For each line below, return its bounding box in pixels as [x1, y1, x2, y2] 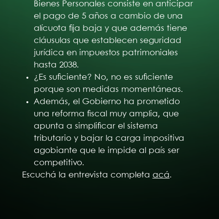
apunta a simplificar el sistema [34, 122, 158, 130]
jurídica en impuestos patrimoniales [34, 48, 178, 57]
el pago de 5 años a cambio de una [34, 12, 183, 20]
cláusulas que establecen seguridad [34, 36, 182, 44]
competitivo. [34, 158, 85, 167]
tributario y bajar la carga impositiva [34, 134, 185, 142]
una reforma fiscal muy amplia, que [34, 109, 179, 118]
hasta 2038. [34, 61, 79, 69]
